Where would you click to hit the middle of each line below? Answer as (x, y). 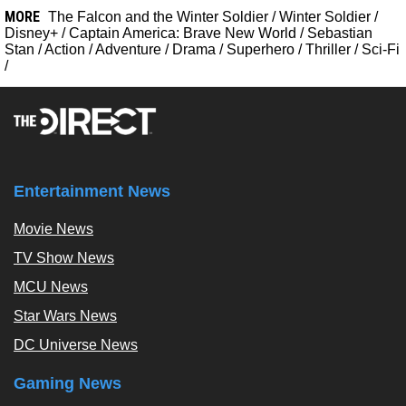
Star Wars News (65, 316)
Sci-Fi (381, 50)
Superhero (261, 50)
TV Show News (64, 258)
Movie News (53, 229)
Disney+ (31, 34)
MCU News (51, 287)
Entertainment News (92, 192)
